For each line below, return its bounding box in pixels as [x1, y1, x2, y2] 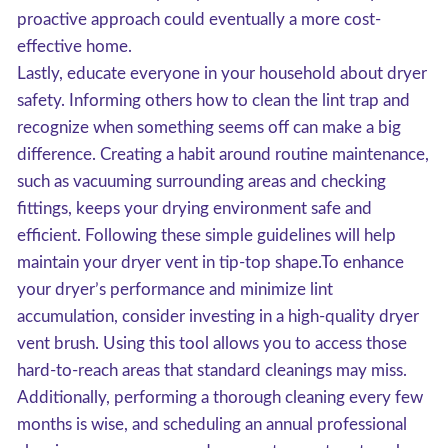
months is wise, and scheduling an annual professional [17, 416, 407, 433]
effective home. [17, 38, 132, 55]
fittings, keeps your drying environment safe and [17, 200, 372, 217]
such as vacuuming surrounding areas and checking [17, 173, 386, 190]
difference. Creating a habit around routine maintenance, [17, 146, 429, 163]
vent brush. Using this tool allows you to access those [17, 335, 407, 352]
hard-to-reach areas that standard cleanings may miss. [17, 362, 407, 379]
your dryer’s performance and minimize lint [17, 281, 333, 298]
